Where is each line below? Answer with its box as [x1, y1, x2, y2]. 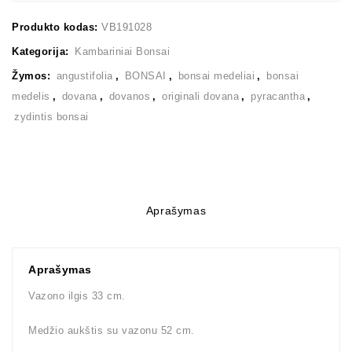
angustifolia [56, 70, 113, 82]
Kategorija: [12, 46, 72, 58]
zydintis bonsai [14, 111, 89, 123]
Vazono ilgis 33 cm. [28, 290, 126, 302]
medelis [12, 90, 50, 103]
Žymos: [12, 70, 54, 82]
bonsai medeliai [178, 70, 255, 82]
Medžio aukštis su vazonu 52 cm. [28, 324, 195, 337]
